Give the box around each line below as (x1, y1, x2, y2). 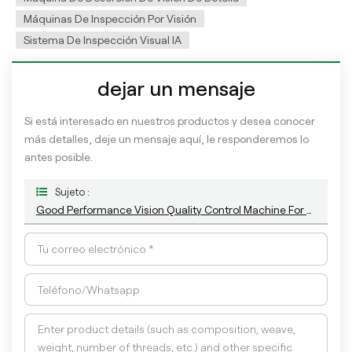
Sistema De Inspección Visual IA (24, 34, 181, 47)
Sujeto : (55, 187, 90, 199)
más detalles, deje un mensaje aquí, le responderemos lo (24, 133, 309, 146)
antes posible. (24, 151, 93, 164)
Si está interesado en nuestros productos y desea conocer (24, 115, 315, 128)
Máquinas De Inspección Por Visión (24, 13, 196, 26)
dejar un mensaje (97, 78, 255, 101)
